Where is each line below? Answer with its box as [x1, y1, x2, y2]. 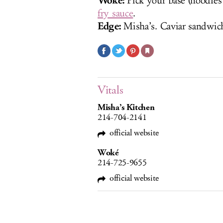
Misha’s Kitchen [98, 102, 155, 113]
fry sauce [98, 7, 133, 19]
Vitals [98, 82, 123, 98]
